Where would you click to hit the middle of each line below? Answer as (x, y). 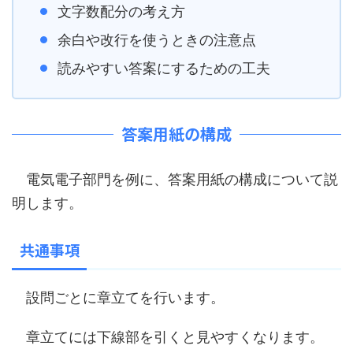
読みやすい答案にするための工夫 (164, 68)
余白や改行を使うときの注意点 (157, 39)
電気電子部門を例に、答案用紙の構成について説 (175, 179)
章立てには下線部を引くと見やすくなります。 (168, 337)
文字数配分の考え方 (121, 11)
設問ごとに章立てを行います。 (118, 297)
